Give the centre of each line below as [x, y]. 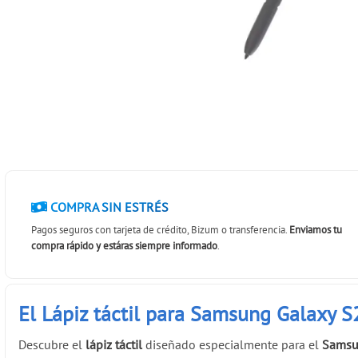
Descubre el [52, 345]
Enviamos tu [316, 229]
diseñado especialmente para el [233, 345]
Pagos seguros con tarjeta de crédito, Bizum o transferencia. [161, 229]
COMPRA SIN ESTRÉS [108, 207]
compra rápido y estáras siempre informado [125, 245]
